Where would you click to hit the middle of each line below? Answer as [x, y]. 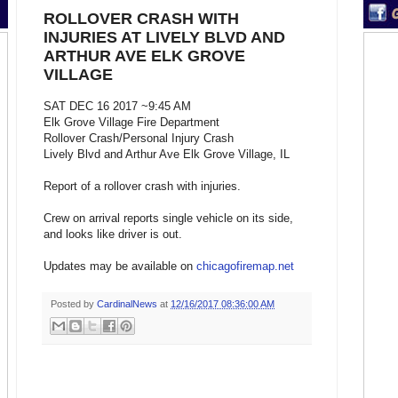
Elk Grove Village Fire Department [131, 123]
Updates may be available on [120, 267]
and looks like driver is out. [113, 235]
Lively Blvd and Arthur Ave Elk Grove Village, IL [167, 155]
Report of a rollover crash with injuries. [142, 187]
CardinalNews [127, 304]
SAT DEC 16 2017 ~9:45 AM [117, 107]
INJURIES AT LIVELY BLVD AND [164, 38]
